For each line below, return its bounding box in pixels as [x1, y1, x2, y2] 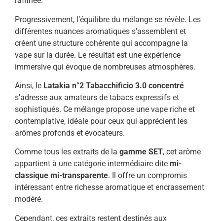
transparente [62, 171, 108, 181]
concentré [148, 80, 184, 90]
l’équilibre [76, 14, 111, 24]
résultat [88, 50, 116, 60]
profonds [43, 128, 76, 138]
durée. [55, 50, 78, 60]
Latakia [43, 80, 72, 90]
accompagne [134, 38, 182, 48]
